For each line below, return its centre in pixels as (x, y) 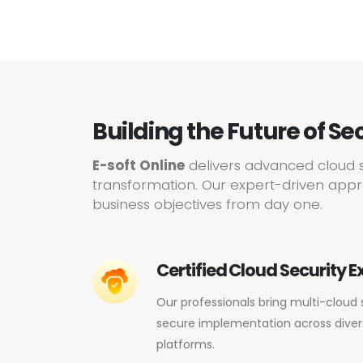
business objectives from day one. (207, 204)
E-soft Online (139, 165)
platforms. (186, 344)
